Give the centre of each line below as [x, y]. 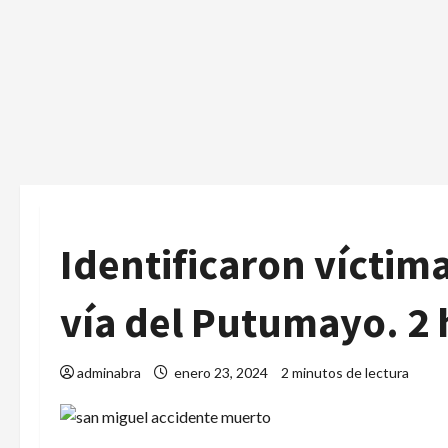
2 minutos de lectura [345, 372]
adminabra [109, 372]
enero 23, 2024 [221, 372]
